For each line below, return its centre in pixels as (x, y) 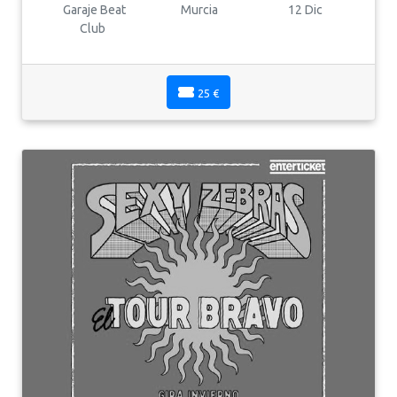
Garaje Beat (93, 9)
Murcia (198, 9)
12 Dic (304, 9)
